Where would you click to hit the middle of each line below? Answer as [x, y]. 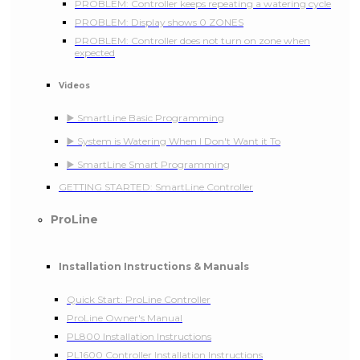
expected [95, 53]
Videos [74, 85]
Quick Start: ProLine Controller [139, 300]
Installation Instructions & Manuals [154, 267]
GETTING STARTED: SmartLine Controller [156, 187]
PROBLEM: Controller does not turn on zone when [192, 41]
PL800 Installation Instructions [139, 337]
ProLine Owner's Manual [125, 318]
